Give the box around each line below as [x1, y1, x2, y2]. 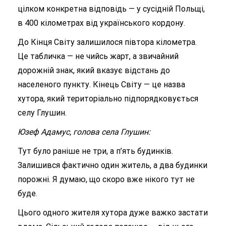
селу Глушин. [18, 107, 67, 118]
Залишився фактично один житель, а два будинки [18, 160, 207, 170]
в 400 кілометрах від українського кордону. [18, 18, 185, 28]
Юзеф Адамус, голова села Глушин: [18, 127, 150, 137]
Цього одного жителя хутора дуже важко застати [18, 207, 208, 217]
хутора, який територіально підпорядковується [18, 93, 198, 103]
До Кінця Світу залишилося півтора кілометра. [18, 37, 197, 47]
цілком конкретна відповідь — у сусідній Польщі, [18, 4, 205, 14]
